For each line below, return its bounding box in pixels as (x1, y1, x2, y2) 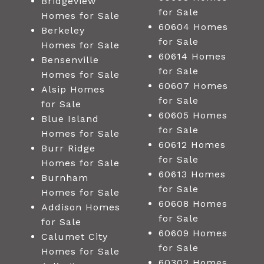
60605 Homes (158, 110, 227, 121)
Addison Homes (41, 202, 120, 213)
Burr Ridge (41, 143, 95, 154)
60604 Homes (158, 21, 228, 33)
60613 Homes (158, 169, 226, 180)
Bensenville (41, 54, 99, 66)
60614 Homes (158, 51, 226, 62)
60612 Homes (158, 139, 226, 151)
